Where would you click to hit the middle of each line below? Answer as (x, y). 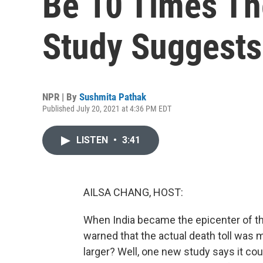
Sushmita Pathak (113, 97)
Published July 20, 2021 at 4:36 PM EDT (107, 109)
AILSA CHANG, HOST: (133, 192)
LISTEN (93, 140)
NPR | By (61, 97)
